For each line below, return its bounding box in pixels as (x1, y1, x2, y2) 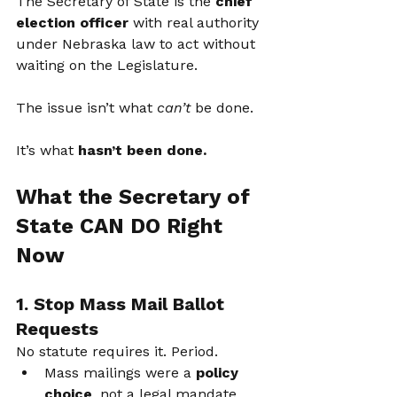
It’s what (16, 142, 78, 159)
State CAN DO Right (16, 214, 229, 238)
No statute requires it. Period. (16, 343, 218, 360)
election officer (16, 14, 128, 31)
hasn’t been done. (78, 142, 206, 159)
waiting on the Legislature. (16, 57, 198, 74)
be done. (191, 99, 253, 116)
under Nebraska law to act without (16, 35, 260, 52)
